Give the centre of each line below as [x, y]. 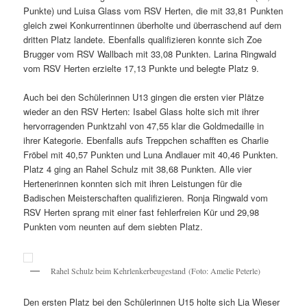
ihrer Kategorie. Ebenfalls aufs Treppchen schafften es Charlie [146, 140]
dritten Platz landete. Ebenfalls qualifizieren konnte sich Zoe [143, 39]
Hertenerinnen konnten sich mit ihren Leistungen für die [133, 184]
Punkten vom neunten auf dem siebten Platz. [113, 227]
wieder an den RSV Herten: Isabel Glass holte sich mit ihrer [142, 112]
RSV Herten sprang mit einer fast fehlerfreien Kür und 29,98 [142, 212]
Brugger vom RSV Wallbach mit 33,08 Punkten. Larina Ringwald [150, 53]
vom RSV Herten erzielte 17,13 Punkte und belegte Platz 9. [142, 68]
